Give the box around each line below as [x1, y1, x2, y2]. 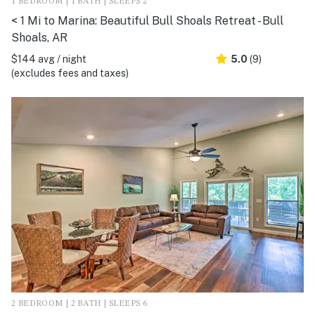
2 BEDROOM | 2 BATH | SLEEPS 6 [11, 299, 148, 308]
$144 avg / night [11, 53, 86, 65]
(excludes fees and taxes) [11, 67, 129, 79]
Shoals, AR [11, 31, 67, 45]
